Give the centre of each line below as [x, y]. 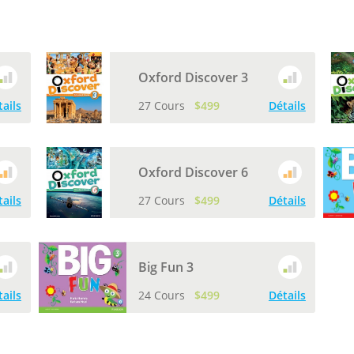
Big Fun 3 [166, 267]
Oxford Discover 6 [193, 172]
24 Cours [163, 295]
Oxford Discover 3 [193, 77]
